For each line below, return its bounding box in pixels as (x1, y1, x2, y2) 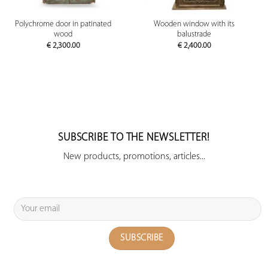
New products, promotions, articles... (63, 151, 205, 162)
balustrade (177, 31, 211, 39)
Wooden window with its (154, 20, 234, 29)
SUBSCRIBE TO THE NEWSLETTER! (57, 132, 211, 144)
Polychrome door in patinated (15, 20, 111, 29)
